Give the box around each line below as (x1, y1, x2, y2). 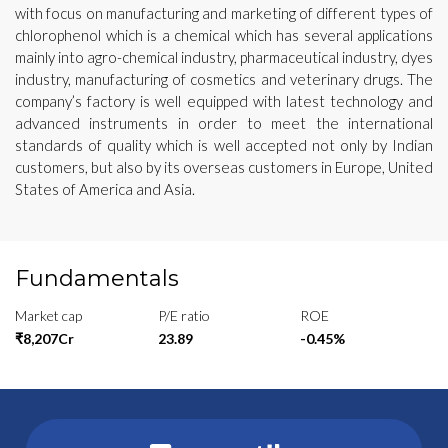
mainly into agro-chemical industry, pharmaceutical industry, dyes (15, 47, 433, 66)
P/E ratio (157, 306, 210, 324)
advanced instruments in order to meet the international (15, 113, 433, 132)
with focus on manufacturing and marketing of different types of (15, 3, 433, 22)
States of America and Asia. (15, 179, 195, 198)
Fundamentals (15, 264, 179, 292)
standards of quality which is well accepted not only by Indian (15, 135, 433, 154)
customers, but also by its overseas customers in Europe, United (15, 157, 433, 176)
